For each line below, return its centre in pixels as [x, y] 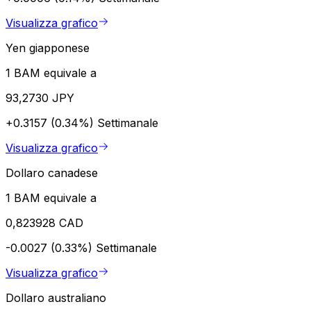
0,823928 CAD [44, 222]
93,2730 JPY [40, 98]
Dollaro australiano [56, 297]
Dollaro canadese [52, 173]
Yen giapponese [48, 48]
